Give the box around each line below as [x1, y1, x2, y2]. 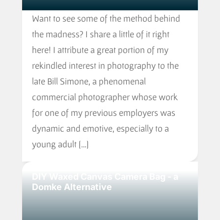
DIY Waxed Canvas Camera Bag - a [31, 171, 178, 182]
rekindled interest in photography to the [31, 60, 179, 71]
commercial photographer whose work [31, 91, 178, 102]
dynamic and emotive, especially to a [31, 123, 169, 134]
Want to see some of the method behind [31, 13, 180, 24]
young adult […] [31, 138, 89, 149]
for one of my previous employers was [31, 107, 175, 118]
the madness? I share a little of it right [31, 28, 169, 39]
